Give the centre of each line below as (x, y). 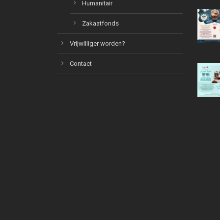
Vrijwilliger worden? (97, 43)
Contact (81, 64)
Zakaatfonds (100, 23)
